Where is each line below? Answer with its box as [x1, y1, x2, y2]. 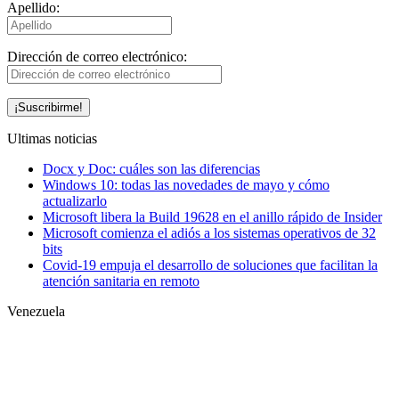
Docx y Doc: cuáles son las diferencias [43, 161, 260, 177]
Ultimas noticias [7, 131, 97, 147]
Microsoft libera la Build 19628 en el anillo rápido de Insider [43, 209, 382, 225]
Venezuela [7, 304, 65, 320]
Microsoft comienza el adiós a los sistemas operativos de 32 [43, 225, 376, 241]
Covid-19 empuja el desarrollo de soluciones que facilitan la [43, 257, 378, 273]
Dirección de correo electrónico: [7, 49, 187, 65]
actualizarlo [43, 193, 107, 209]
